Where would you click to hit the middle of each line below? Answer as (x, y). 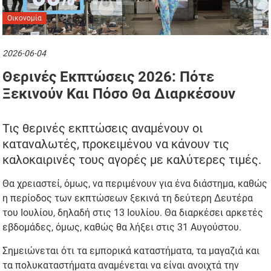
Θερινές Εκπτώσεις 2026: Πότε (109, 77)
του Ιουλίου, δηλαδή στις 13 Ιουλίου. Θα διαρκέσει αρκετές (133, 213)
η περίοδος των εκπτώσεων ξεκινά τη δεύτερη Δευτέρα (128, 198)
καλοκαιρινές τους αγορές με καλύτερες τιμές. (132, 160)
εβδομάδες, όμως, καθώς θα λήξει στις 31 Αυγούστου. (122, 227)
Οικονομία (25, 18)
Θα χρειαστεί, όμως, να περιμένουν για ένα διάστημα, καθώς (135, 184)
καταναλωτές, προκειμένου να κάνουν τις (116, 144)
